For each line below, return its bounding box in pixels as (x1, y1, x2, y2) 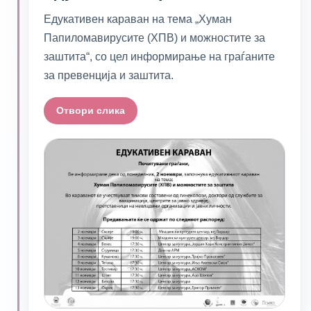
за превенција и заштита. (44, 69, 174, 81)
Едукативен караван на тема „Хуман (44, 13, 232, 25)
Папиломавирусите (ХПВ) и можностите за (44, 32, 265, 44)
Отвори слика (56, 105, 125, 116)
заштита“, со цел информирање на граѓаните (44, 51, 275, 62)
